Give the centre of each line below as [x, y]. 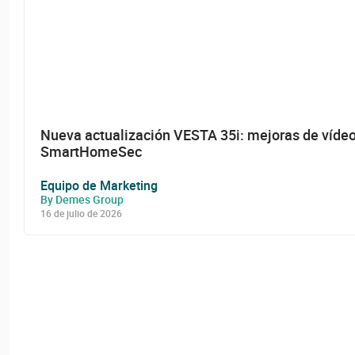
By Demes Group [82, 199]
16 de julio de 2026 [81, 213]
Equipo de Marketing [99, 185]
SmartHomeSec [91, 151]
